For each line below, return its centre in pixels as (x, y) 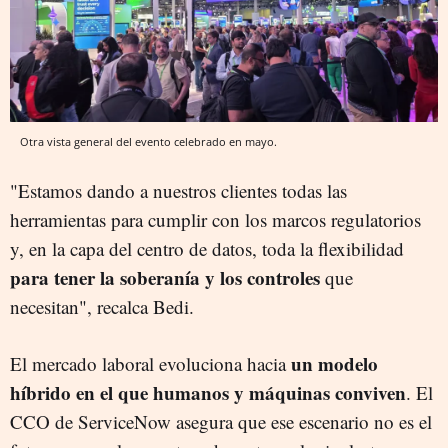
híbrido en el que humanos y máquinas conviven (208, 393)
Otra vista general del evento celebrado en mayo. (148, 142)
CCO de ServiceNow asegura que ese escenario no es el (221, 422)
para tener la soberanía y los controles (165, 278)
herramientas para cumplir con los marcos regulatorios (215, 220)
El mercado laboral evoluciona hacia (150, 364)
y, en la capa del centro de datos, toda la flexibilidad (207, 249)
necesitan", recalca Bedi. (102, 307)
